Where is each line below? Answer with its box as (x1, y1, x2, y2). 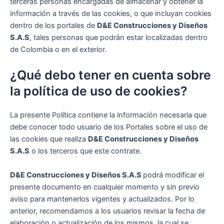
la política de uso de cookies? (10, 83, 187, 99)
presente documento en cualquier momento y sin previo (10, 182, 199, 191)
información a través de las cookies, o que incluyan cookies (10, 8, 211, 18)
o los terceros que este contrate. (29, 146, 141, 156)
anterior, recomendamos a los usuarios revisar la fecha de (10, 206, 205, 215)
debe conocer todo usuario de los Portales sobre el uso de (10, 122, 207, 132)
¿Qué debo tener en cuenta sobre (10, 67, 211, 83)
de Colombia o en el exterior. (10, 44, 106, 54)
